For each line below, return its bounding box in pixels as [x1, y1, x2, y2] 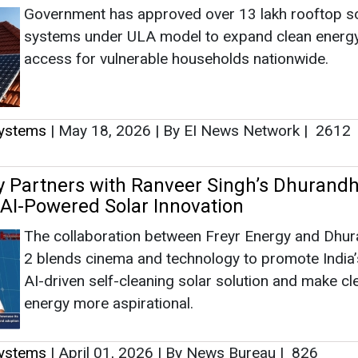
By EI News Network [159, 121, 304, 140]
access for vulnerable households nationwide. [24, 49, 328, 68]
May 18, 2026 [54, 121, 155, 140]
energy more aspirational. [24, 293, 193, 312]
